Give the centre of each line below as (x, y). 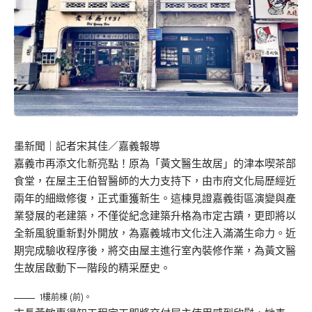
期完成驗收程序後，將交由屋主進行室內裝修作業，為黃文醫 (155, 251)
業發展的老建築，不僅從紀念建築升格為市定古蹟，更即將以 (155, 216)
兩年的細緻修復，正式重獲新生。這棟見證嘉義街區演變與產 (155, 198)
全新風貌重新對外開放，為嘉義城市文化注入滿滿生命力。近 (155, 233)
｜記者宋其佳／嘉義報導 (103, 146)
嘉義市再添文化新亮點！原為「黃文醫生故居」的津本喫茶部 (155, 164)
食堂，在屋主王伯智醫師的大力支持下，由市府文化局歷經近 (155, 181)
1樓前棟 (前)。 (66, 297)
